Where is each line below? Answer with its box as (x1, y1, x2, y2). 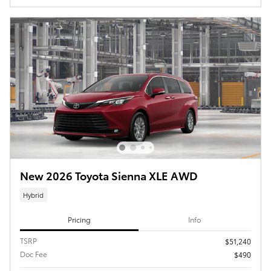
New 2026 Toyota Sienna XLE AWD (20, 168, 198, 183)
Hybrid (23, 189, 44, 200)
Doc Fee (20, 249, 47, 260)
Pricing (67, 214, 91, 225)
